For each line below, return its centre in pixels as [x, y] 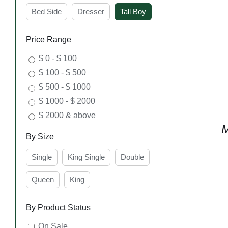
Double [132, 157]
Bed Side [47, 12]
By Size [40, 137]
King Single [86, 157]
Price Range [49, 40]
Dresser [91, 12]
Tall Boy [133, 12]
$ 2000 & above [67, 116]
